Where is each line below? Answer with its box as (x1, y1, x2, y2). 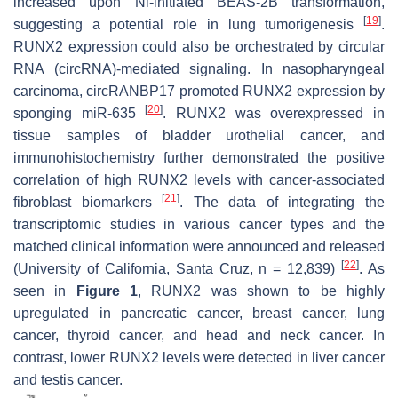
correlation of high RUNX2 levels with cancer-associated (13, 171, 385, 187)
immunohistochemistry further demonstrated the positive (13, 149, 385, 165)
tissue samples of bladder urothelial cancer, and (13, 127, 385, 143)
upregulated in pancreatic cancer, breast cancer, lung (13, 305, 385, 321)
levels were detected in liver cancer (158, 349, 385, 365)
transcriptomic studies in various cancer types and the (13, 216, 385, 232)
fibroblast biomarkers (13, 194, 163, 210)
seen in (13, 283, 76, 298)
